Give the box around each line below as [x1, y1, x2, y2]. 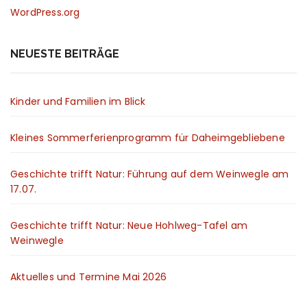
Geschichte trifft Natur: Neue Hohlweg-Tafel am [10, 218, 248, 232]
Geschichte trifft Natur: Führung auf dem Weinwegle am [10, 167, 289, 181]
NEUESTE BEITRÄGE [10, 47, 119, 60]
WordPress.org [10, 5, 80, 19]
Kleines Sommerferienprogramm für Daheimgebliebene [10, 130, 285, 145]
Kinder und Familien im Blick [10, 94, 146, 108]
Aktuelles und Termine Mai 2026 [10, 269, 167, 284]
